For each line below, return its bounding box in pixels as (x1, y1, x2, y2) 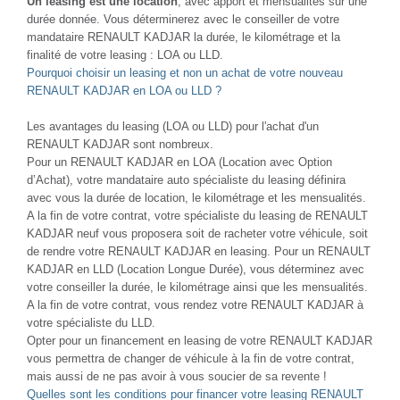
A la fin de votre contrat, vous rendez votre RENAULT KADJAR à (27, 297, 363, 312)
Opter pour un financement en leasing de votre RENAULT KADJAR (27, 333, 372, 347)
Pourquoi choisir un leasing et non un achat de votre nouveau (27, 65, 343, 79)
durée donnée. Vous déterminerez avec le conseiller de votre (27, 12, 339, 26)
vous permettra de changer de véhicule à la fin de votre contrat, (27, 351, 354, 365)
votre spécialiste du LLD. (27, 315, 155, 329)
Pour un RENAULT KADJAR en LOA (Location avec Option (27, 154, 332, 169)
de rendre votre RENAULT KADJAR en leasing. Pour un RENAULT (27, 244, 371, 258)
